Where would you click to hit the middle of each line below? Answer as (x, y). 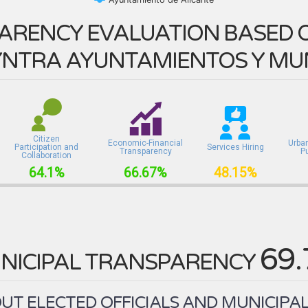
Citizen (47, 139)
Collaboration (47, 155)
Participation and (47, 147)
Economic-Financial (146, 143)
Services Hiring (235, 147)
